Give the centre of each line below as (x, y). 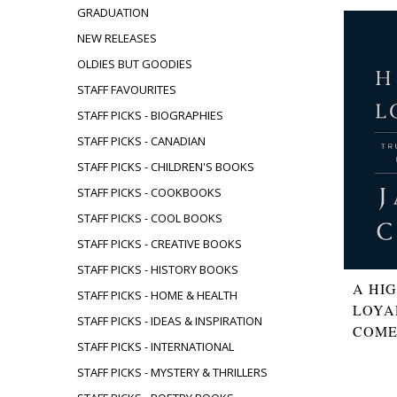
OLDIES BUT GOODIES (135, 64)
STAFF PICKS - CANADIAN (141, 141)
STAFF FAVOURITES (127, 90)
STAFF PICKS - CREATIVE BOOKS (160, 244)
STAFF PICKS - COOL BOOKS (150, 218)
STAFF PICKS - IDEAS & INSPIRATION (170, 321)
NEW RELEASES (117, 38)
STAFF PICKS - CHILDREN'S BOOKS (166, 167)
